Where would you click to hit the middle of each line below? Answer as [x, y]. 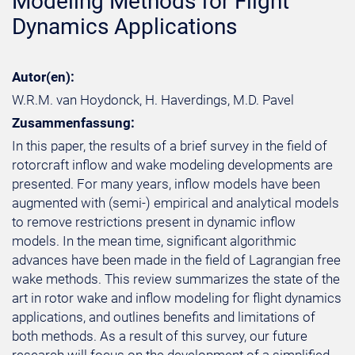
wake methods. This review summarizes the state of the [176, 279]
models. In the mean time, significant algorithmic [154, 241]
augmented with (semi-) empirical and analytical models [176, 203]
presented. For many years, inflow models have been [166, 184]
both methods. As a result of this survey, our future [160, 336]
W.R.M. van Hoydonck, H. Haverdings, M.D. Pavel [153, 100]
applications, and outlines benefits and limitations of [164, 317]
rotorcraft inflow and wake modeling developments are [172, 165]
